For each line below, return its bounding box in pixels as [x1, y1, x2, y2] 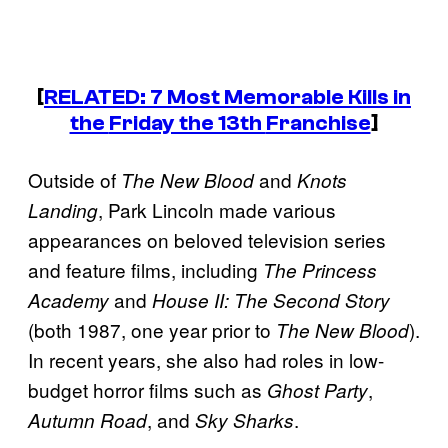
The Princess [263, 256, 377, 283]
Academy [28, 286, 114, 313]
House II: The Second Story [152, 286, 390, 313]
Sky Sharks [195, 406, 294, 433]
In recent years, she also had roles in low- [28, 345, 384, 373]
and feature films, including [28, 255, 263, 283]
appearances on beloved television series [28, 225, 386, 253]
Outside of [28, 165, 121, 193]
